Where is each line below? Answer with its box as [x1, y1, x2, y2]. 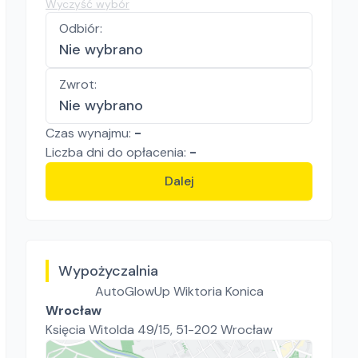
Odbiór [59, 20, 100, 37]
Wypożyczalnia [58, 261, 158, 280]
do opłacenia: [104, 144, 189, 161]
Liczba [46, 144, 86, 161]
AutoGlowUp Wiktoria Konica [94, 283, 264, 300]
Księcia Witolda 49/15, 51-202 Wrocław [46, 321, 272, 338]
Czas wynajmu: [46, 125, 134, 141]
